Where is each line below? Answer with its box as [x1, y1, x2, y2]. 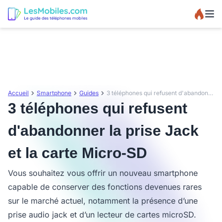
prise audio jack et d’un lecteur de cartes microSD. [8, 210, 196, 220]
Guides [79, 89, 99, 97]
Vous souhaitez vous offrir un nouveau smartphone [8, 168, 198, 178]
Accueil [8, 89, 29, 97]
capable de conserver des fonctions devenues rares [8, 182, 202, 192]
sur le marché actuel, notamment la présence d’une [8, 196, 198, 206]
